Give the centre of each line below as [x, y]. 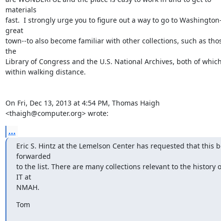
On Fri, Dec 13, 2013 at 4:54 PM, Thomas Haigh [82, 103]
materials [21, 10]
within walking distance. [45, 72]
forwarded [33, 156]
